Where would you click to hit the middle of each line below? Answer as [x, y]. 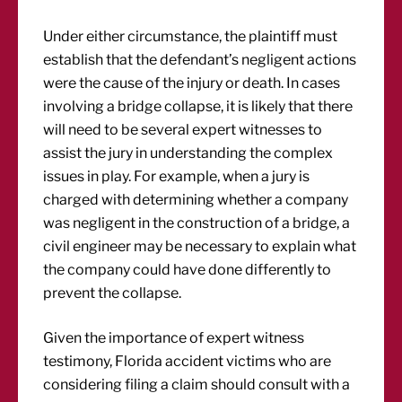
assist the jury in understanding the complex [188, 153]
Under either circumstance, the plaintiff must [191, 36]
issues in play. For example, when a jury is [177, 176]
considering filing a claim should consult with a [197, 385]
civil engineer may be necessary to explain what [200, 246]
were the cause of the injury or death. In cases [192, 83]
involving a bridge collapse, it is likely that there [198, 106]
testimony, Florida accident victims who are [188, 361]
